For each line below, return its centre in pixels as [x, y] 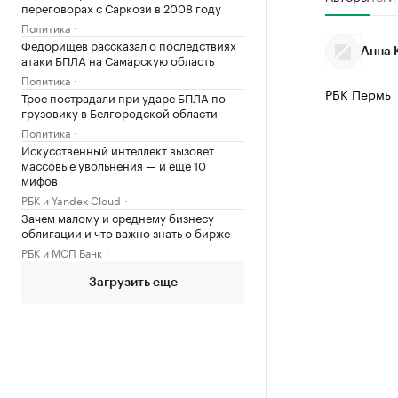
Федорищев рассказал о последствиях [129, 44]
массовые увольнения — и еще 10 [114, 164]
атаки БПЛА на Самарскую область [118, 60]
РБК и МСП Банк [62, 252]
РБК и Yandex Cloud [71, 199]
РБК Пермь [358, 93]
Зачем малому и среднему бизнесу [118, 217]
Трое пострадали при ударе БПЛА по [123, 97]
